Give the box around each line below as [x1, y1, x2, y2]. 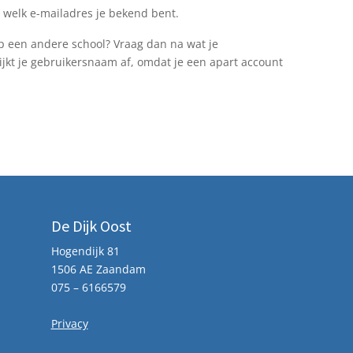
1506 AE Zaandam [50, 262, 146, 277]
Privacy [50, 316, 88, 331]
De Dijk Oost [50, 216, 132, 236]
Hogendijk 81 [50, 243, 120, 258]
